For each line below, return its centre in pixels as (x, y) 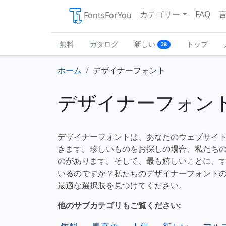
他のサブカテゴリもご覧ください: (119, 206)
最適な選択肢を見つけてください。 (122, 185)
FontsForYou (108, 15)
